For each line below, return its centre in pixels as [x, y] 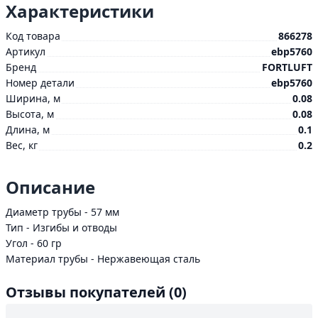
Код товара [33, 36]
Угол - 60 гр [34, 243]
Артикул [26, 51]
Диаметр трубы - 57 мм [62, 212]
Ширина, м [33, 98]
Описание [50, 187]
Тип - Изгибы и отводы [61, 227]
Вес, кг [22, 145]
